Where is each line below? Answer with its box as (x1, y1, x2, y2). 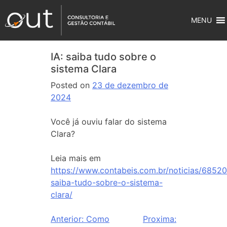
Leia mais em (51, 153, 101, 163)
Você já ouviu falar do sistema (51, 117, 167, 127)
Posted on (51, 80, 92, 90)
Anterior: (51, 214, 84, 224)
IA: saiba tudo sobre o (51, 51, 156, 63)
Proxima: (143, 214, 176, 224)
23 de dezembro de (92, 80, 168, 90)
